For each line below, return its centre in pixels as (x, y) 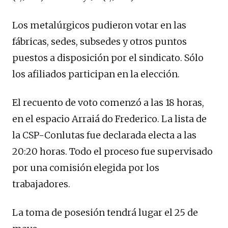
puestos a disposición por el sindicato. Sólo (108, 58)
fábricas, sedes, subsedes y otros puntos (99, 41)
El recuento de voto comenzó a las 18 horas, (108, 102)
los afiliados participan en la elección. (96, 74)
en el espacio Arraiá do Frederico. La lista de (109, 119)
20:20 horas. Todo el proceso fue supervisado (112, 151)
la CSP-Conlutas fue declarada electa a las (104, 135)
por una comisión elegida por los (86, 167)
